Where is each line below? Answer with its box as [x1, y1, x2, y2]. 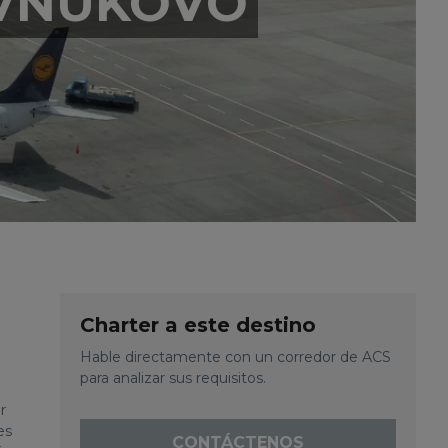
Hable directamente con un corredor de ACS [80, 348, 391, 366]
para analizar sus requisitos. [80, 369, 266, 387]
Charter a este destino [80, 313, 316, 337]
